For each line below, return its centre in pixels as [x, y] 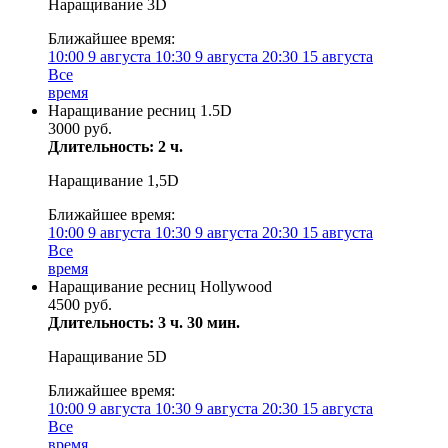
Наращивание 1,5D [113, 180]
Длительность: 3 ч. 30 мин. [144, 322]
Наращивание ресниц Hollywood [160, 286]
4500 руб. [80, 304]
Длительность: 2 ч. [115, 146]
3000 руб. [80, 128]
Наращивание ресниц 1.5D [140, 110]
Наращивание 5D [107, 356]
